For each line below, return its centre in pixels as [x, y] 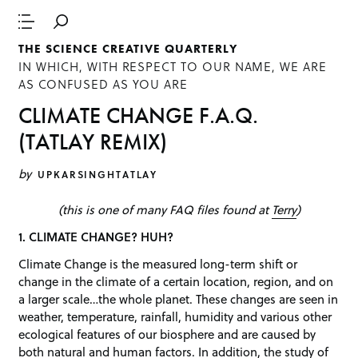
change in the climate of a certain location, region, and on [176, 281]
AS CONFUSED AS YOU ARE [103, 84]
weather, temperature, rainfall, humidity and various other [175, 316]
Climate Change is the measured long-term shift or [158, 263]
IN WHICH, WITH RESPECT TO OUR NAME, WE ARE [173, 67]
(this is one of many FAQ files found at [165, 210]
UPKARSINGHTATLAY [98, 174]
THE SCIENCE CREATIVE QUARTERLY [128, 49]
